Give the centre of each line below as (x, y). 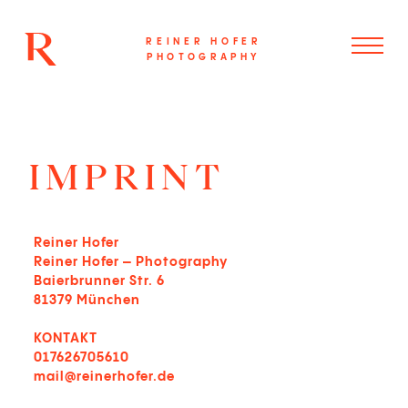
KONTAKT (66, 339)
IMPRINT (127, 177)
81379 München (87, 301)
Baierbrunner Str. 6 (103, 281)
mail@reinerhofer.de (104, 377)
